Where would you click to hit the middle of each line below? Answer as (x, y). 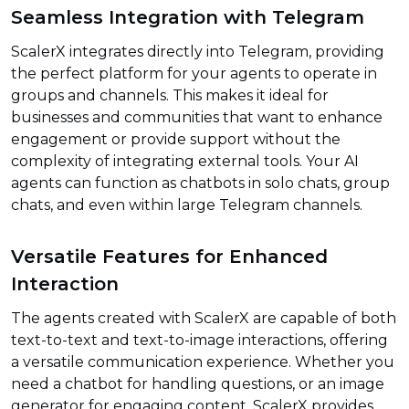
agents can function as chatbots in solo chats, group (200, 184)
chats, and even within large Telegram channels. (187, 205)
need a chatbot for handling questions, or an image (198, 384)
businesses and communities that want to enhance (197, 118)
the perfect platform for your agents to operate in (194, 74)
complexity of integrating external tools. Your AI (185, 162)
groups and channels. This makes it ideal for (170, 96)
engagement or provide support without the (176, 140)
